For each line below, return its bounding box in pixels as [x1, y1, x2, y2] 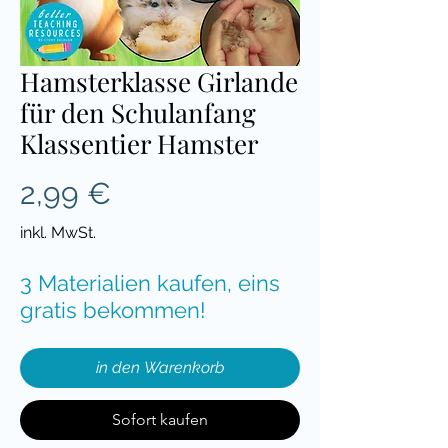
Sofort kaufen [112, 409, 208, 429]
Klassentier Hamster [20, 125, 259, 161]
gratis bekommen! [20, 296, 206, 323]
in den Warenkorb [96, 357, 224, 377]
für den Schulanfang [20, 94, 256, 130]
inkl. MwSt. [20, 222, 96, 242]
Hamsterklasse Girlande [20, 63, 298, 99]
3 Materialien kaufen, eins [20, 269, 280, 296]
